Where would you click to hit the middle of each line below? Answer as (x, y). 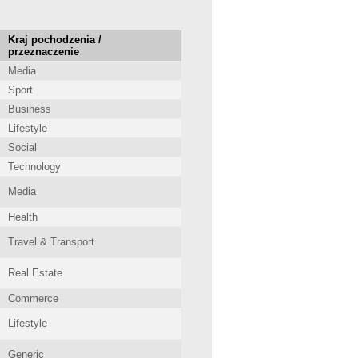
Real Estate (35, 273)
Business (30, 109)
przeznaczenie (44, 52)
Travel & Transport (51, 242)
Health (23, 217)
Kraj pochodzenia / (55, 40)
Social (22, 147)
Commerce (33, 298)
